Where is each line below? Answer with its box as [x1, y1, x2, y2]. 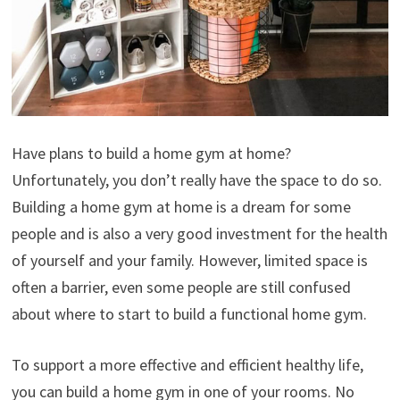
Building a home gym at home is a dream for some [11, 196, 351, 218]
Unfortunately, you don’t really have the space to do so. [11, 170, 382, 191]
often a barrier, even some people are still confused [11, 277, 351, 298]
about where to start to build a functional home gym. [11, 304, 367, 325]
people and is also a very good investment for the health [11, 223, 387, 245]
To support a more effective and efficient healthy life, [11, 354, 363, 376]
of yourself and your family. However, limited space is [11, 250, 368, 271]
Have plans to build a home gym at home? [11, 143, 291, 164]
